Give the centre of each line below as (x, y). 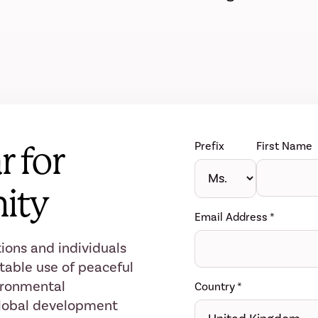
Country (216, 286)
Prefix (209, 146)
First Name (284, 146)
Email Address (232, 217)
